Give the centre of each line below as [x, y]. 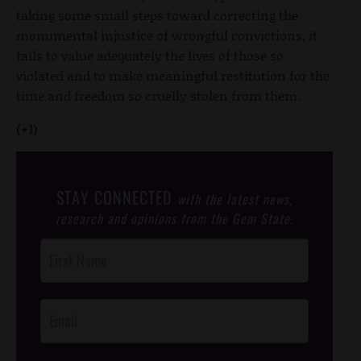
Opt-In [54, 287]
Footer [54, 267]
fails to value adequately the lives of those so [150, 55]
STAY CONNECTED [117, 197]
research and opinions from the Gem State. [174, 218]
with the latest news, [235, 199]
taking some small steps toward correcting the [157, 15]
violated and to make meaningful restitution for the [173, 75]
